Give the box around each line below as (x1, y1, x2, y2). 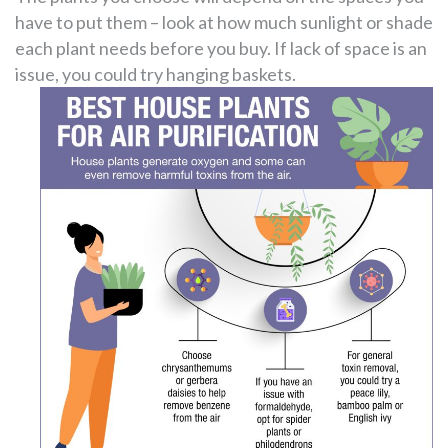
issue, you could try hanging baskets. (15, 62, 296, 85)
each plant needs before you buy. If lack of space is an (15, 36, 427, 59)
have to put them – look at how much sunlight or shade (15, 10, 433, 33)
